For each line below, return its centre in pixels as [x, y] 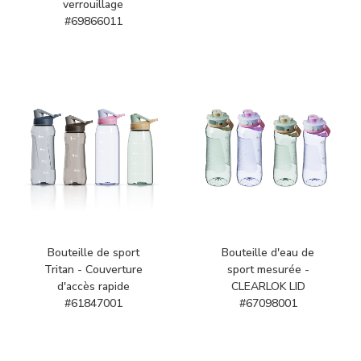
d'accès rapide [93, 287]
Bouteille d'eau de [268, 253]
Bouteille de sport [93, 253]
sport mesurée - [268, 270]
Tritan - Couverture [93, 270]
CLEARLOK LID [268, 287]
